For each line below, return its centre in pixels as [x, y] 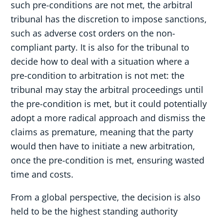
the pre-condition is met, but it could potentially [109, 104]
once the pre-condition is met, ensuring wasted [108, 160]
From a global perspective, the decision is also [106, 197]
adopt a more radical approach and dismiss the [108, 118]
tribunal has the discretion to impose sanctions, [109, 19]
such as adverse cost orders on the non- [93, 33]
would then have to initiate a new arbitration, [103, 146]
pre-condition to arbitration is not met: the [98, 76]
